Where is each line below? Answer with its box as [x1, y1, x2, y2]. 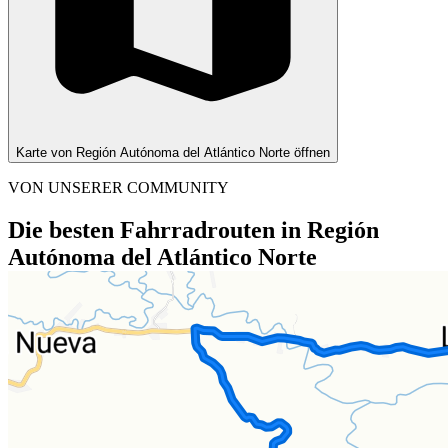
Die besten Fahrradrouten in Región [8, 216, 379, 243]
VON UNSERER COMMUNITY [8, 178, 229, 196]
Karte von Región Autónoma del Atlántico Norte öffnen [16, 144, 330, 160]
